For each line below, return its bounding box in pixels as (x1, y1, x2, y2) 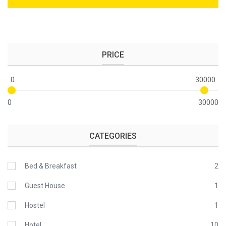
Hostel (25, 201, 45, 209)
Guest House (25, 181, 65, 190)
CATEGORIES (89, 131, 137, 141)
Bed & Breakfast (25, 161, 77, 170)
